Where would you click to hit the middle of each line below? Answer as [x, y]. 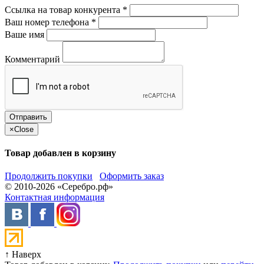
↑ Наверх [23, 255]
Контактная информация [55, 197]
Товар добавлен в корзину [60, 153]
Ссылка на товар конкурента [64, 9]
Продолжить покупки [49, 176]
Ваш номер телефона [48, 22]
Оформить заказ [132, 176]
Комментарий [32, 59]
